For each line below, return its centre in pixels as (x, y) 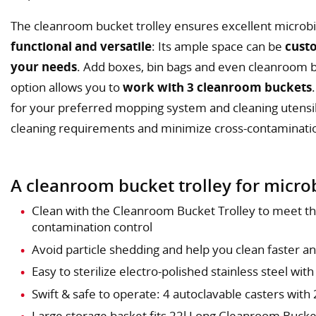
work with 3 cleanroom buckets (217, 87)
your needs (44, 66)
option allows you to (67, 87)
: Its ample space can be (218, 46)
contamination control (92, 227)
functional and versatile (81, 46)
